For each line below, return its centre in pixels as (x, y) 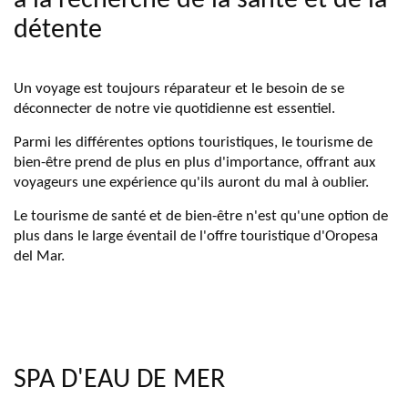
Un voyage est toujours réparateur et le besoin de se (179, 89)
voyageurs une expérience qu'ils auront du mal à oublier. (191, 183)
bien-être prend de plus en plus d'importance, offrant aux (194, 163)
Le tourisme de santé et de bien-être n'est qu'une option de (201, 216)
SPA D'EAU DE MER (122, 380)
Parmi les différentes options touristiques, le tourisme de (193, 143)
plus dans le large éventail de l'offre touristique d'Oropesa (196, 236)
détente (58, 31)
